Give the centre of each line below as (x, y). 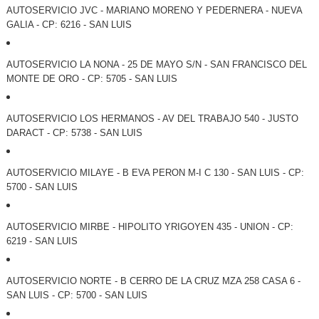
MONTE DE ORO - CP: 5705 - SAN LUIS (91, 79)
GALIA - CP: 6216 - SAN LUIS (69, 25)
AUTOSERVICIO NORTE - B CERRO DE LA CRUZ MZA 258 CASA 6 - (153, 281)
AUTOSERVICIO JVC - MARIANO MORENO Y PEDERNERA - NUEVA (154, 11)
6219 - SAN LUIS (42, 241)
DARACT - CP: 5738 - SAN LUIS (74, 133)
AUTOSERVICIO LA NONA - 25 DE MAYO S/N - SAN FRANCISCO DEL (156, 65)
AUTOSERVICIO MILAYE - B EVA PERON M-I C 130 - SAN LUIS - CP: (155, 173)
